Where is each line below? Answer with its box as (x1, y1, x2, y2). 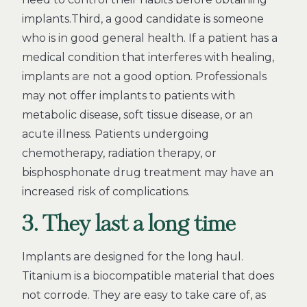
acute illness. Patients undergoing (22, 127, 209, 140)
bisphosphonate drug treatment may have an (22, 166, 273, 179)
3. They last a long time (22, 210, 236, 238)
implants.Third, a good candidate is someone (22, 12, 264, 25)
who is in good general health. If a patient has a (22, 32, 278, 45)
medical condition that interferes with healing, (22, 51, 274, 64)
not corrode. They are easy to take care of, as (22, 288, 266, 302)
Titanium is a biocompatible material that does (22, 269, 274, 282)
